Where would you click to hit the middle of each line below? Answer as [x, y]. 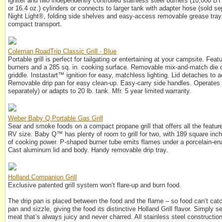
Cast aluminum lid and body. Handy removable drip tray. [88, 150]
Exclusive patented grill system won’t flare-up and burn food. [95, 185]
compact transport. [35, 24]
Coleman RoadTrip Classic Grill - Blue [62, 52]
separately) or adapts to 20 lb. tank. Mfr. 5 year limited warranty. [100, 91]
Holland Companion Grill [42, 177]
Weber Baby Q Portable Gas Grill [55, 118]
